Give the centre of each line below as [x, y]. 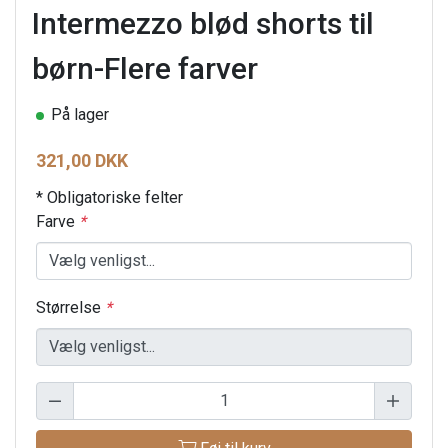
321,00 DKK [82, 160]
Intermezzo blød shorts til [203, 23]
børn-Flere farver [145, 68]
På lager [80, 114]
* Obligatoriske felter [109, 197]
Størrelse [70, 307]
